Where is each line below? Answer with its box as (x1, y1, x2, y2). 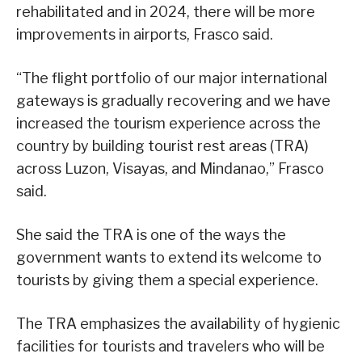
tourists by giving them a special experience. (16, 271, 318, 288)
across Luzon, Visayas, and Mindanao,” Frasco (16, 159, 324, 177)
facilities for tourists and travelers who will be (16, 337, 325, 355)
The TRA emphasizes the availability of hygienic (16, 314, 340, 332)
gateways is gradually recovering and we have (16, 91, 330, 109)
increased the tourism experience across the (16, 114, 321, 132)
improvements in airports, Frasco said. (16, 25, 273, 43)
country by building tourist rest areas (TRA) (16, 137, 309, 154)
